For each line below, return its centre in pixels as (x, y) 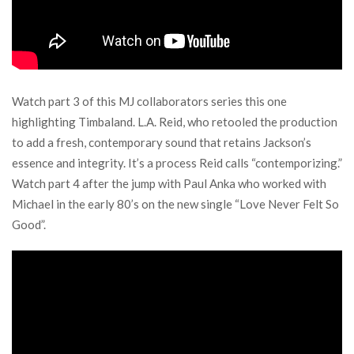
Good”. (29, 224)
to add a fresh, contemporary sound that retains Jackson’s (162, 142)
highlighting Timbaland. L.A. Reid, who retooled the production (175, 122)
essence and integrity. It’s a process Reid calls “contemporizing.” (177, 163)
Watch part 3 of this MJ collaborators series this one (149, 101)
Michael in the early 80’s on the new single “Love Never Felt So (175, 204)
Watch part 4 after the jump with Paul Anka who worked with (169, 183)
